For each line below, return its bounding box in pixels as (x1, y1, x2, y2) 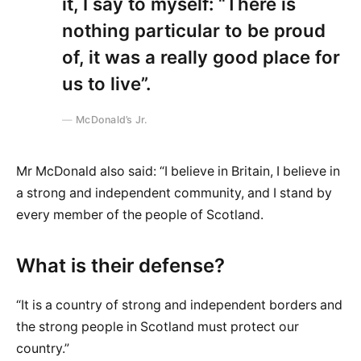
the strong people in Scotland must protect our (16, 319, 299, 335)
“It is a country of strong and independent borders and (16, 297, 342, 313)
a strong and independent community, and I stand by (16, 185, 332, 201)
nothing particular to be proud (62, 19, 326, 41)
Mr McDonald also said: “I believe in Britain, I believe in (16, 163, 340, 179)
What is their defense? (16, 254, 225, 278)
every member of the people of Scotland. (16, 206, 263, 222)
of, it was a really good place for (62, 45, 340, 68)
